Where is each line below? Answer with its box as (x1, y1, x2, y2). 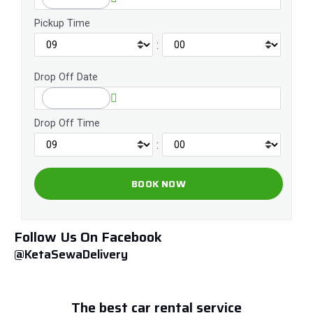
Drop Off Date (34, 71, 98, 83)
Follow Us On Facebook (14, 226, 162, 248)
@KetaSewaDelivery (14, 245, 128, 263)
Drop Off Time (34, 117, 100, 129)
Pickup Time (34, 17, 90, 29)
